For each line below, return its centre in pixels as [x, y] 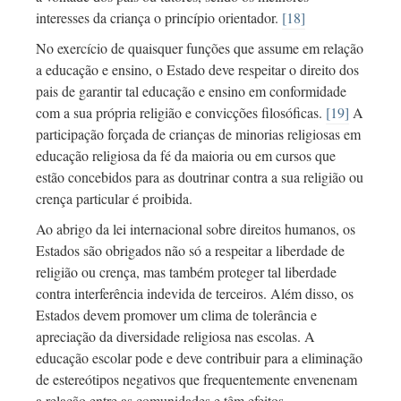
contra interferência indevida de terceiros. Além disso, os [195, 294]
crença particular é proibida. [114, 199]
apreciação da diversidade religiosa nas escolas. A [175, 337]
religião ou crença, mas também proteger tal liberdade [186, 272]
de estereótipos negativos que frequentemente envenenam [196, 380]
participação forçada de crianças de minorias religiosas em [198, 134]
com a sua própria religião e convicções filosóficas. [181, 113]
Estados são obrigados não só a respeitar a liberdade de [190, 251]
